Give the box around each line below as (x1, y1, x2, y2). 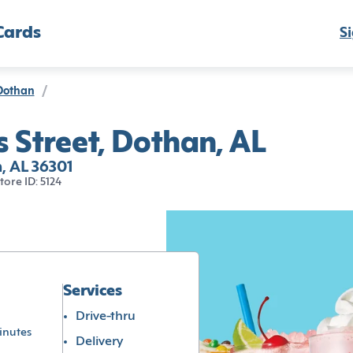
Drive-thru (75, 310, 136, 323)
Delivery (75, 335, 123, 348)
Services (62, 284, 122, 299)
